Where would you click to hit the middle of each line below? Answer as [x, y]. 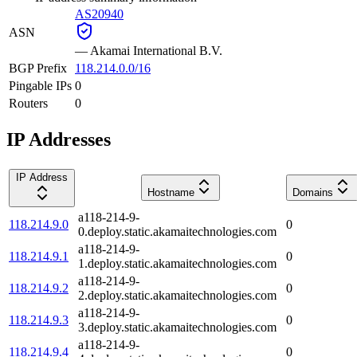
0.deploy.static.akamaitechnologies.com [177, 231]
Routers [28, 103]
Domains [313, 192]
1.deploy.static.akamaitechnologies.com [177, 263]
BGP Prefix [38, 68]
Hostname [171, 192]
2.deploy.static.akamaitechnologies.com [177, 295]
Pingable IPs [40, 85]
